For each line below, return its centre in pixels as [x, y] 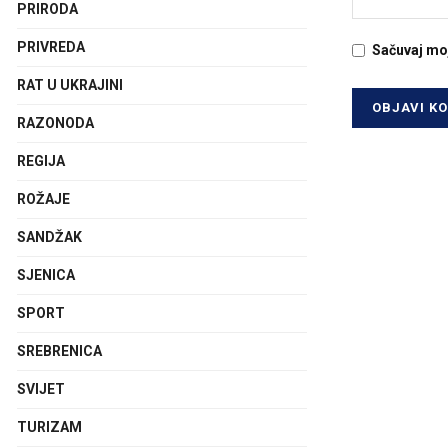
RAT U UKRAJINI [70, 85]
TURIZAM [49, 427]
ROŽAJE [43, 199]
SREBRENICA [59, 351]
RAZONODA [55, 123]
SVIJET [41, 389]
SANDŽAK [49, 237]
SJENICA [46, 275]
